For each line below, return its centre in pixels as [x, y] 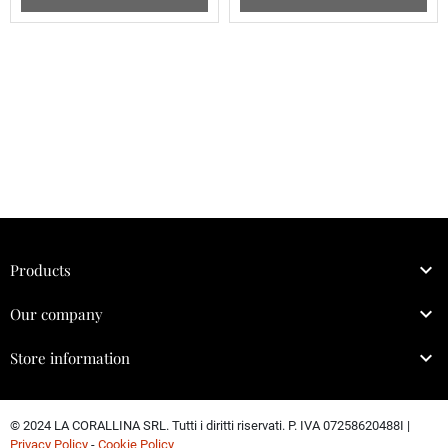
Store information [70, 358]
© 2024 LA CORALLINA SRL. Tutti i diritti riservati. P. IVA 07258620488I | [210, 425]
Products [40, 270]
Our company [56, 314]
